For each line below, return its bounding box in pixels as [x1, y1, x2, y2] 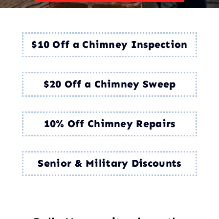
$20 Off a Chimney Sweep [43, 78, 176, 90]
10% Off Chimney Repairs [44, 117, 175, 130]
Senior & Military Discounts [38, 157, 181, 170]
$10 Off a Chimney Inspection [31, 38, 188, 51]
